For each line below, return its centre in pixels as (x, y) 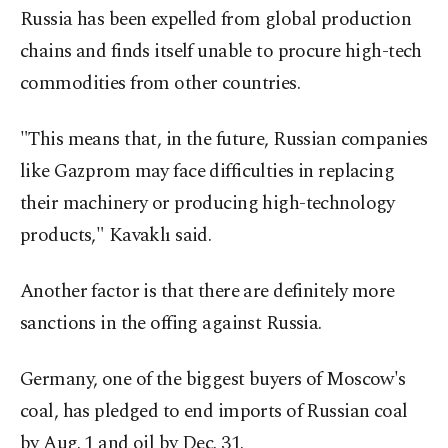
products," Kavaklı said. (116, 236)
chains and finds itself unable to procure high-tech (221, 52)
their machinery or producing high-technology (207, 204)
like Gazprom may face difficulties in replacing (207, 172)
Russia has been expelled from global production (216, 20)
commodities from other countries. (160, 84)
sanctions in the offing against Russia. (171, 324)
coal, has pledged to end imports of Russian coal (214, 412)
